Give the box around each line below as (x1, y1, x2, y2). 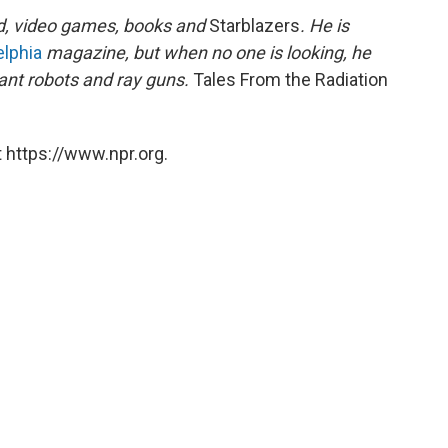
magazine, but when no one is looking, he (46, 42, 371, 64)
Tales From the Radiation (189, 69, 388, 91)
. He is (300, 15, 349, 37)
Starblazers (209, 15, 300, 37)
